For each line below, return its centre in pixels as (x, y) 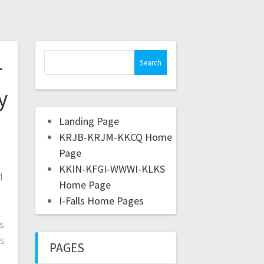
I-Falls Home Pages (101, 201)
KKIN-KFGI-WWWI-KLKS (112, 169)
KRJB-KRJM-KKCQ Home (115, 137)
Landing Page (89, 121)
